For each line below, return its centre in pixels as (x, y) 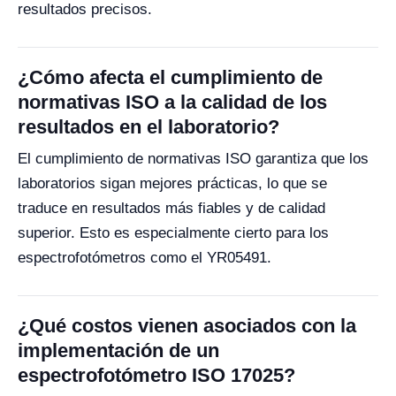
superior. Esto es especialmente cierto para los (173, 233)
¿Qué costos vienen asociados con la (187, 326)
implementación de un (118, 350)
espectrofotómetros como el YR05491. (145, 258)
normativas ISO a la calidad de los (172, 102)
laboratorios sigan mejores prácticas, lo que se (172, 183)
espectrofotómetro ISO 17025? (156, 375)
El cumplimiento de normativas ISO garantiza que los (193, 159)
